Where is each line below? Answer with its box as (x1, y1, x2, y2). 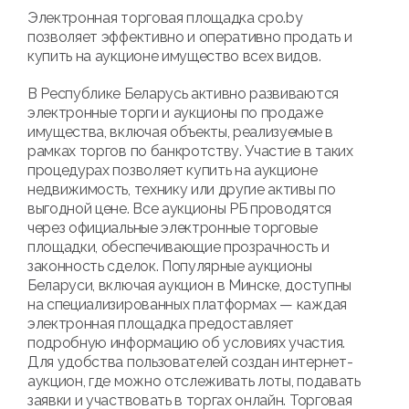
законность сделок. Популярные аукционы (27, 257, 312, 276)
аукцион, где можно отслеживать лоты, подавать (27, 372, 361, 391)
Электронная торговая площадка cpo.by (27, 9, 303, 27)
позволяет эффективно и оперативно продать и (27, 28, 352, 47)
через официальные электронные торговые (27, 219, 318, 237)
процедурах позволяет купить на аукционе (27, 162, 318, 180)
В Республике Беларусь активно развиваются (27, 85, 339, 103)
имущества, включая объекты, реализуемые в (27, 123, 333, 142)
